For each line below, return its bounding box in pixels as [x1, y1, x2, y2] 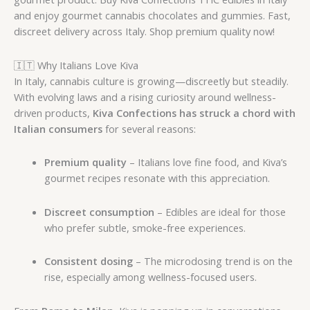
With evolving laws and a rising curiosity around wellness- [14, 89, 276, 104]
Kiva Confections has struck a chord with [93, 105, 295, 120]
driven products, [14, 105, 93, 120]
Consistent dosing [44, 254, 133, 268]
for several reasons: [102, 121, 196, 136]
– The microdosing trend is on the [132, 254, 293, 268]
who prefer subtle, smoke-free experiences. [44, 220, 246, 235]
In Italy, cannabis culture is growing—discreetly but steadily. [14, 73, 289, 88]
